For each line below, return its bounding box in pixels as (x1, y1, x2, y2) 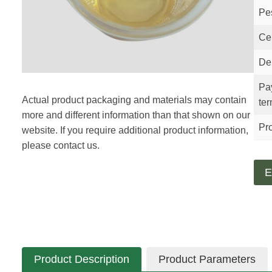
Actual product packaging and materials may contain (22, 95, 246, 105)
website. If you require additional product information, (22, 125, 248, 135)
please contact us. (22, 140, 100, 151)
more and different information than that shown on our (22, 110, 250, 120)
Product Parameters (158, 253, 256, 266)
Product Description (34, 253, 129, 266)
